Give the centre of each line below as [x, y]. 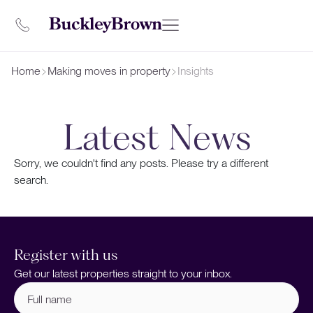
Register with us [66, 255]
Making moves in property [109, 71]
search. [31, 180]
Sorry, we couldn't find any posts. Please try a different [141, 163]
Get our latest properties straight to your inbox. [123, 274]
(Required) [62, 299]
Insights [196, 71]
